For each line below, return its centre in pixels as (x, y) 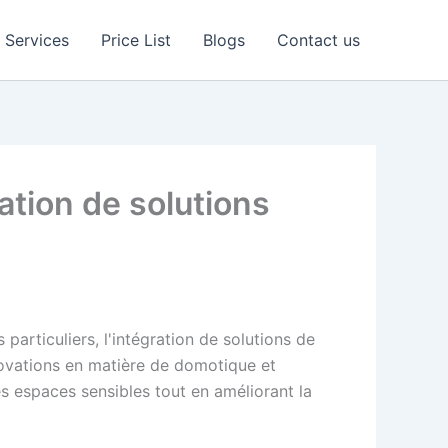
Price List (136, 40)
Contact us (318, 40)
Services (37, 40)
